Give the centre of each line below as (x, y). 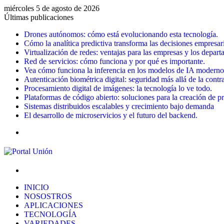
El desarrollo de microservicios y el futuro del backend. (111, 115)
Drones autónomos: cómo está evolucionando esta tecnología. (121, 34)
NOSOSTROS (48, 196)
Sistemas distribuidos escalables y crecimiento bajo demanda (119, 106)
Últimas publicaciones (39, 17)
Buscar (34, 170)
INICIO (36, 187)
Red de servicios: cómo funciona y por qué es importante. (114, 61)
